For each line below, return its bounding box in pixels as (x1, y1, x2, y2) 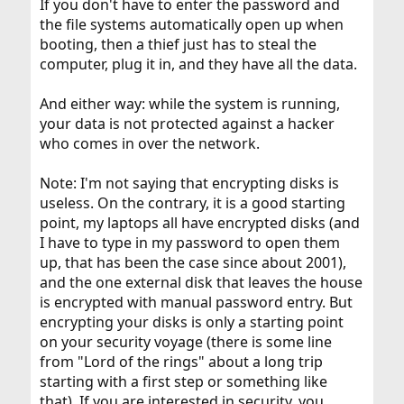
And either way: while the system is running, (39, 94, 340, 114)
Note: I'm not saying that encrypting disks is (39, 173, 339, 193)
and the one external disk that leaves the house (39, 272, 363, 292)
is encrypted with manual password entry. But (39, 292, 353, 312)
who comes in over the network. (39, 133, 260, 153)
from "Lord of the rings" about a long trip (39, 352, 323, 372)
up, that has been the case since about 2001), (39, 252, 346, 272)
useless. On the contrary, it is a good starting (39, 193, 345, 213)
